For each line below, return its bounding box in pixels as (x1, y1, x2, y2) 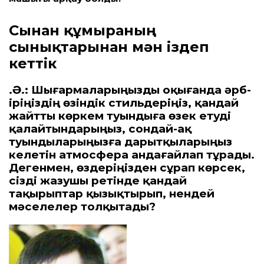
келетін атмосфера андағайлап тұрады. (9, 148, 255, 162)
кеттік (9, 55, 57, 72)
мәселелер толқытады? (9, 200, 156, 214)
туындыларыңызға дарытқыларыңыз (9, 135, 232, 149)
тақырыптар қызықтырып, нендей (9, 187, 214, 201)
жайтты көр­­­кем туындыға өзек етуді (9, 109, 231, 123)
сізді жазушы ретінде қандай (9, 174, 187, 188)
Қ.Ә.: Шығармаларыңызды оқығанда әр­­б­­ (9, 83, 251, 97)
